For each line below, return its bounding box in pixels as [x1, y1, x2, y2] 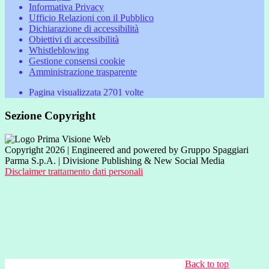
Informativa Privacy [29, 2, 104, 13]
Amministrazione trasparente [29, 67, 137, 77]
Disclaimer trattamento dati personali [5, 166, 143, 177]
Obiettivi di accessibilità [29, 34, 119, 45]
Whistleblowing [29, 45, 89, 56]
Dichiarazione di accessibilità [29, 23, 139, 34]
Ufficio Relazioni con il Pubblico [29, 13, 154, 23]
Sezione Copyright [5, 109, 95, 122]
